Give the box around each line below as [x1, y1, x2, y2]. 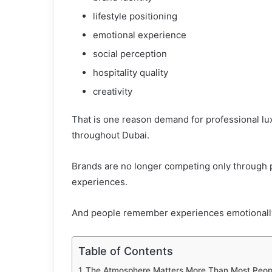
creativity [93, 86, 132, 97]
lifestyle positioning [93, 10, 177, 22]
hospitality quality [93, 67, 168, 78]
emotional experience [93, 29, 186, 41]
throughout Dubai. [72, 129, 149, 141]
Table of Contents [78, 244, 173, 257]
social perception [93, 48, 167, 59]
